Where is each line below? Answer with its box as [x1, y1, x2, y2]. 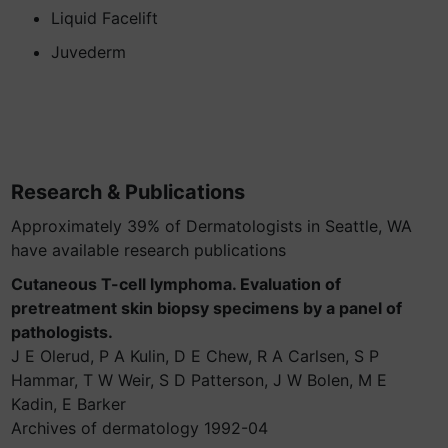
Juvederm [51, 42, 126, 62]
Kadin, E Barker [11, 394, 126, 414]
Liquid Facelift [51, 8, 158, 28]
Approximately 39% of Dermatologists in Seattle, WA [11, 216, 412, 236]
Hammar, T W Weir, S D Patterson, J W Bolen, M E [11, 370, 387, 390]
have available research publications [11, 240, 286, 260]
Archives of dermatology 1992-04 [11, 418, 268, 438]
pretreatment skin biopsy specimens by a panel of [11, 298, 402, 318]
